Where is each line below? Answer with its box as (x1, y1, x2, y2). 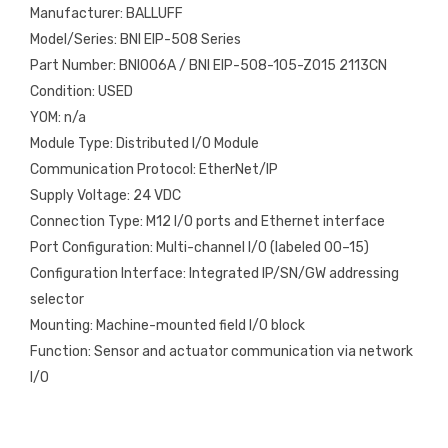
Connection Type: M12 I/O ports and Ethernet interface (30, 212, 385, 230)
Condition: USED (30, 82, 133, 100)
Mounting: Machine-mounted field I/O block (30, 316, 305, 334)
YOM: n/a (30, 108, 86, 126)
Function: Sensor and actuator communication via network (30, 342, 413, 360)
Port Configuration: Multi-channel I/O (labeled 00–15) (30, 238, 369, 256)
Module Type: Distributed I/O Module (30, 134, 259, 152)
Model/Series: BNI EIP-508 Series (30, 30, 241, 48)
